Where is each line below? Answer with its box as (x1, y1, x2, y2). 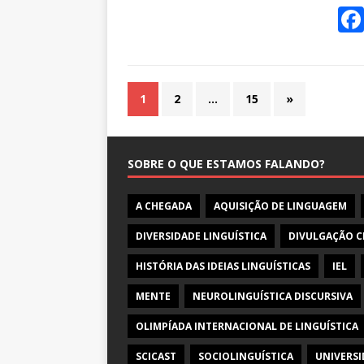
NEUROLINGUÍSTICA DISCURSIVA (193, 289, 353, 304)
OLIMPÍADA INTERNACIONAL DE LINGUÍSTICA (136, 319, 358, 334)
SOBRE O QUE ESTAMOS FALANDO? (128, 156, 325, 172)
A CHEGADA (136, 199, 192, 214)
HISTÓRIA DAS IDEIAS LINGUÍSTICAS (136, 259, 310, 274)
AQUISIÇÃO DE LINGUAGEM (214, 199, 347, 214)
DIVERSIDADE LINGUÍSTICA (136, 229, 266, 244)
